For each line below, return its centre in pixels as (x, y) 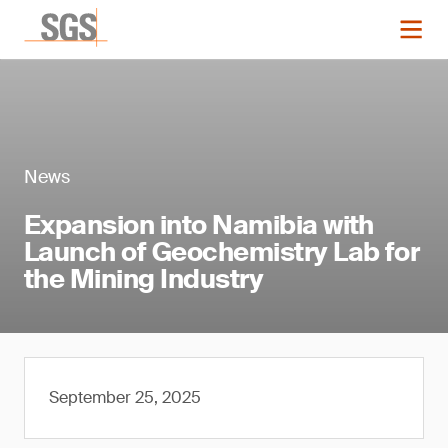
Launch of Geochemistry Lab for (222, 252)
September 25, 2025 (125, 397)
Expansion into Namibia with (199, 225)
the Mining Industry (144, 279)
